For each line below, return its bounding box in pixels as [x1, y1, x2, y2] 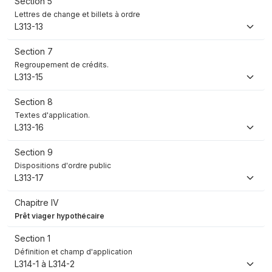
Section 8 [15, 97, 53, 107]
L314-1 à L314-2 [15, 259, 75, 270]
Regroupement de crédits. [15, 60, 109, 70]
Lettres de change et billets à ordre [15, 10, 140, 19]
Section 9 [15, 147, 53, 158]
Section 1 [15, 233, 50, 244]
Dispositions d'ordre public [15, 161, 111, 171]
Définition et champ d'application [15, 247, 132, 257]
